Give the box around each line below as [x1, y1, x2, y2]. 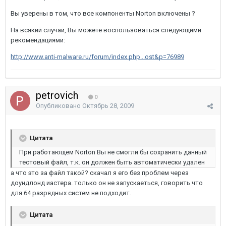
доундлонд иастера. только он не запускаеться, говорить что [11, 179, 203, 187]
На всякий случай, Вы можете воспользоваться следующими [11, 26, 201, 34]
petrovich [36, 89, 81, 101]
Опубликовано [36, 102, 82, 109]
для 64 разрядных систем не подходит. [11, 189, 131, 197]
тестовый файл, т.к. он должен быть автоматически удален [19, 158, 205, 166]
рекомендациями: [11, 36, 65, 44]
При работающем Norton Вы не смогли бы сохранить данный [19, 148, 207, 156]
